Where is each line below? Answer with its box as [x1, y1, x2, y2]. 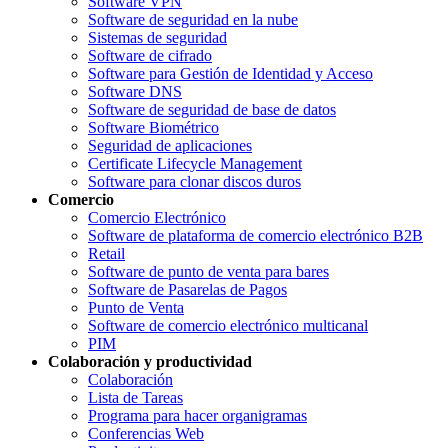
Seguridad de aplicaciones [88, 136, 252, 154]
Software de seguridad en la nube [88, 10, 298, 28]
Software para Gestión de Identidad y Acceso [88, 64, 373, 82]
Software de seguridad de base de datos [88, 100, 336, 118]
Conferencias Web [88, 424, 204, 442]
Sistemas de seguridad [88, 28, 227, 46]
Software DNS [88, 82, 182, 100]
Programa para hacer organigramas [88, 406, 307, 424]
